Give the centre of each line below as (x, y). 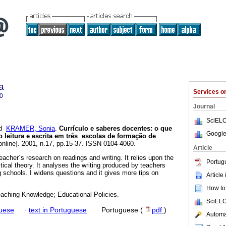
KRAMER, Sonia (31, 129)
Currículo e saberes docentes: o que (115, 129)
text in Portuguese (58, 210)
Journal (204, 106)
